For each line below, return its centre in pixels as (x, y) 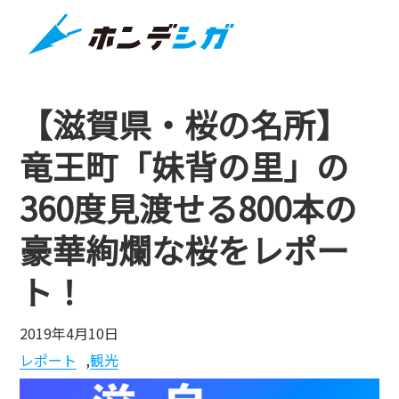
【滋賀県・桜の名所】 (185, 124)
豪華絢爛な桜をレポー (185, 250)
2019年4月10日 (69, 333)
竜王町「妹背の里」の (185, 166)
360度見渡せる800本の (189, 208)
